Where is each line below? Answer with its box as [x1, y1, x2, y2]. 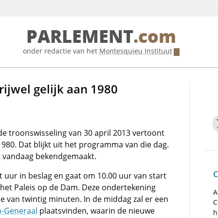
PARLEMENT [26, 26, 133, 47]
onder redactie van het [22, 46, 99, 55]
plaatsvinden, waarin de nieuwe [37, 205, 155, 216]
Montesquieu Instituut [99, 46, 172, 55]
